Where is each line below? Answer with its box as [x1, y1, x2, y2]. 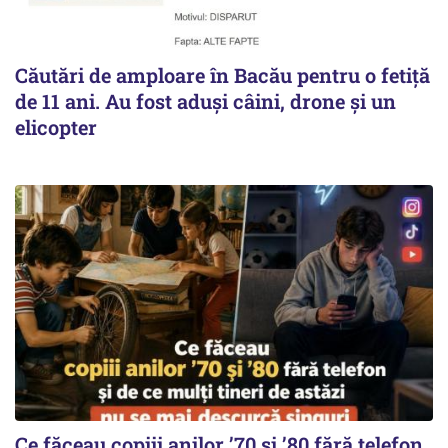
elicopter [15, 114, 97, 141]
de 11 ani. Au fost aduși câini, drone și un [15, 88, 396, 115]
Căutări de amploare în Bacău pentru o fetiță [15, 62, 430, 89]
